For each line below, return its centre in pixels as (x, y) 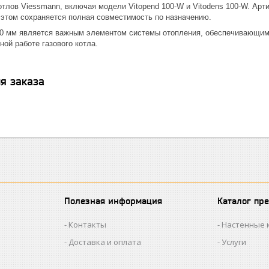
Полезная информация (113, 201)
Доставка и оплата (105, 242)
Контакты (88, 225)
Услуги (234, 242)
